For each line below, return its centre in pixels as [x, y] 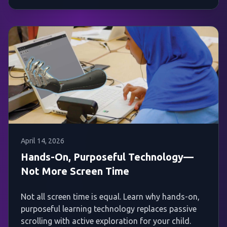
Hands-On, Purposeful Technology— [107, 157]
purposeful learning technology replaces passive [109, 209]
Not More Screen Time [75, 171]
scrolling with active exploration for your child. [106, 221]
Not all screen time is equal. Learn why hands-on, [110, 197]
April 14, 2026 [43, 141]
